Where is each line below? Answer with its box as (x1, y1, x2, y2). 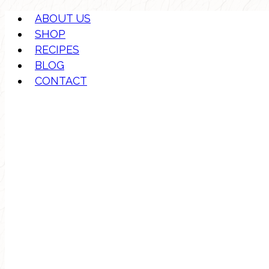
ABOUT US (35, 12, 91, 25)
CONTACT (35, 74, 87, 87)
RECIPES (35, 43, 79, 56)
